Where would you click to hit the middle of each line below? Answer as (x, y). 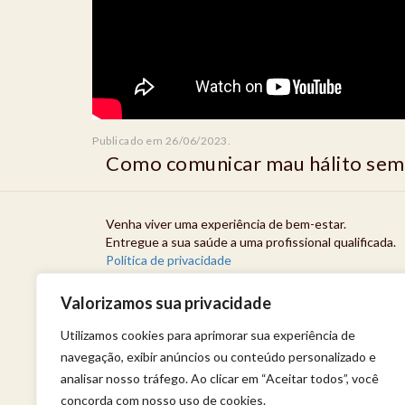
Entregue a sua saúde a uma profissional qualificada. (251, 242)
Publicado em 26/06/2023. (161, 141)
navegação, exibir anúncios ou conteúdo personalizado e (218, 357)
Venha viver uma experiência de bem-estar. (226, 224)
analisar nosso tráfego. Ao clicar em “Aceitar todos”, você (220, 378)
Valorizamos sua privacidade (166, 303)
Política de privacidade (169, 260)
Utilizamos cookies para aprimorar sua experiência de (208, 335)
